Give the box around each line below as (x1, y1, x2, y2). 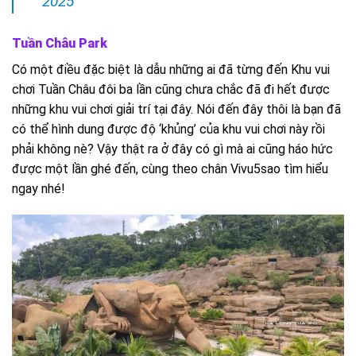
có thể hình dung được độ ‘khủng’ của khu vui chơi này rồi (12, 121, 325, 137)
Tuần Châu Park (12, 35, 107, 51)
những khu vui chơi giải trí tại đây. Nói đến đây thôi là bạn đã (12, 101, 341, 117)
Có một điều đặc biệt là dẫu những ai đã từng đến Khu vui (12, 61, 330, 77)
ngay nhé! (12, 180, 65, 196)
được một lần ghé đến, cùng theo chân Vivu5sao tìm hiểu (12, 161, 328, 176)
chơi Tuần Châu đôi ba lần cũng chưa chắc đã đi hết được (12, 81, 330, 97)
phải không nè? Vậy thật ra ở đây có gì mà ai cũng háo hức (12, 141, 333, 157)
